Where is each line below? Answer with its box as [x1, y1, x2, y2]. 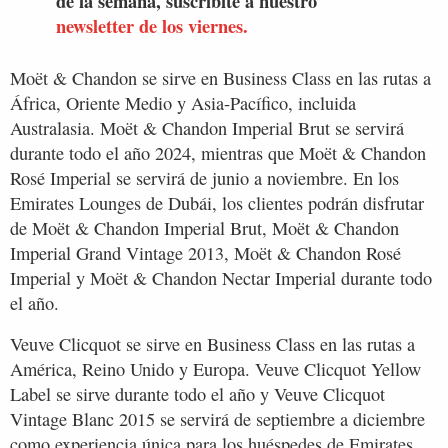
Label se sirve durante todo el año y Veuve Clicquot [10, 382, 385, 407]
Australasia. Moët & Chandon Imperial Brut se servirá [10, 116, 404, 141]
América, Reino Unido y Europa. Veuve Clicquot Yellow [10, 357, 421, 382]
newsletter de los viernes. [56, 12, 248, 40]
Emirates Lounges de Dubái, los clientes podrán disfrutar [10, 191, 424, 216]
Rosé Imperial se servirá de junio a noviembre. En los [10, 166, 399, 191]
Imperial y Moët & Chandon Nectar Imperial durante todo [10, 266, 432, 291]
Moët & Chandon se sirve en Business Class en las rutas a [10, 66, 431, 91]
